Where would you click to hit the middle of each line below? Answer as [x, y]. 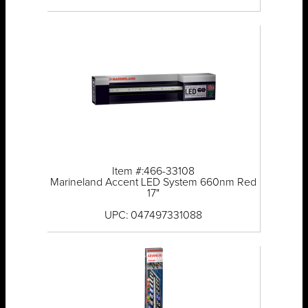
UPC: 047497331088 [154, 216]
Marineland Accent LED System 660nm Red [154, 183]
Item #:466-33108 [154, 172]
